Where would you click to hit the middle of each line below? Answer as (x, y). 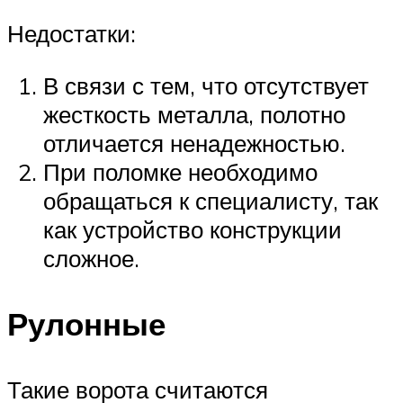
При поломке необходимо (180, 172)
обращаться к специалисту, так (210, 201)
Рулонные (86, 324)
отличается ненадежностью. (194, 143)
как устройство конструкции (193, 230)
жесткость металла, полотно (194, 115)
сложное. (91, 259)
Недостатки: (72, 34)
